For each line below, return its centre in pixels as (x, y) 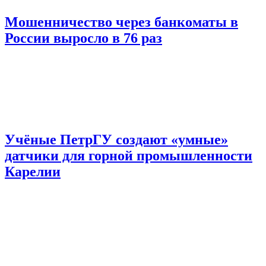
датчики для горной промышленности (129, 156)
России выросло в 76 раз (83, 38)
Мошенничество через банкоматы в (121, 22)
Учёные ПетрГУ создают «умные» (116, 140)
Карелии (33, 172)
